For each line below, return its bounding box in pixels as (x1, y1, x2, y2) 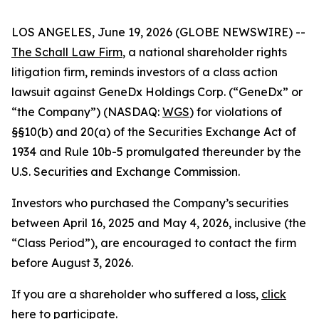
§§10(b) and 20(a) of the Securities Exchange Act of (11, 125, 296, 139)
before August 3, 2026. (11, 256, 133, 270)
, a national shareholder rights (122, 45, 287, 59)
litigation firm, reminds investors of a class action (11, 65, 278, 79)
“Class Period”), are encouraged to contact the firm (11, 236, 296, 250)
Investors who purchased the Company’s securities (11, 196, 288, 210)
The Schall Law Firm (11, 45, 122, 59)
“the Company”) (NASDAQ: (11, 105, 162, 119)
